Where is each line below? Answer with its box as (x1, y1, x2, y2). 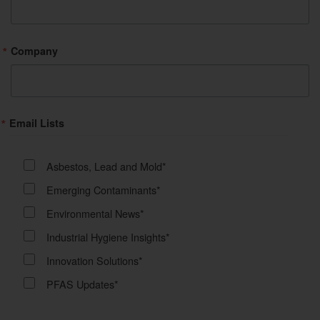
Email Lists (9, 116, 64, 131)
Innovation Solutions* (46, 253, 143, 269)
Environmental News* (46, 206, 144, 221)
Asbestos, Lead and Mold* (46, 159, 166, 174)
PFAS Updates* (46, 276, 119, 292)
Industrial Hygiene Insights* (46, 229, 170, 245)
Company (11, 43, 58, 58)
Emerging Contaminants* (46, 182, 161, 198)
